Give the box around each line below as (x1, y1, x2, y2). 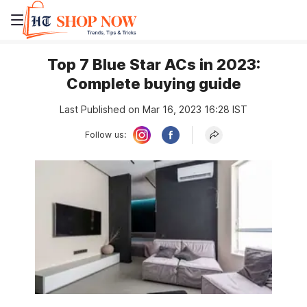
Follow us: (84, 130, 126, 140)
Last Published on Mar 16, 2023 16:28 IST (60, 103, 247, 115)
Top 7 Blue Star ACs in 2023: (47, 56, 260, 73)
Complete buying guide (66, 75, 241, 93)
